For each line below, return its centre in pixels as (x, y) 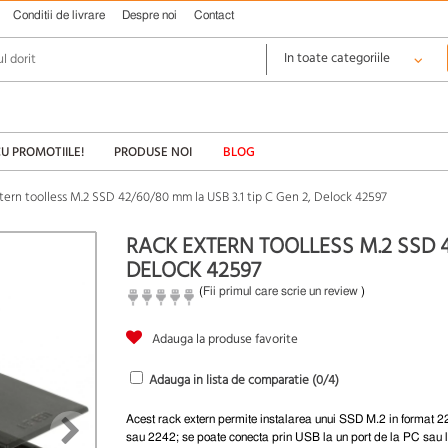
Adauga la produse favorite (225, 339)
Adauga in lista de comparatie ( (232, 380)
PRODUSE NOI (153, 152)
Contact (214, 15)
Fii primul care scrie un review (280, 291)
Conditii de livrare (59, 15)
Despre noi (149, 15)
